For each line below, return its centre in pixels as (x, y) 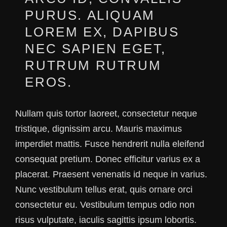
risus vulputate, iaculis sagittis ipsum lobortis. (106, 220)
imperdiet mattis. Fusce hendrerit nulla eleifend (110, 144)
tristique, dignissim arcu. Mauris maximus (99, 129)
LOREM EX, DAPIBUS (102, 32)
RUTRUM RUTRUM (93, 66)
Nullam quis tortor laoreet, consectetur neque (106, 114)
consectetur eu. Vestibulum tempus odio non (105, 205)
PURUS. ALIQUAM (90, 15)
